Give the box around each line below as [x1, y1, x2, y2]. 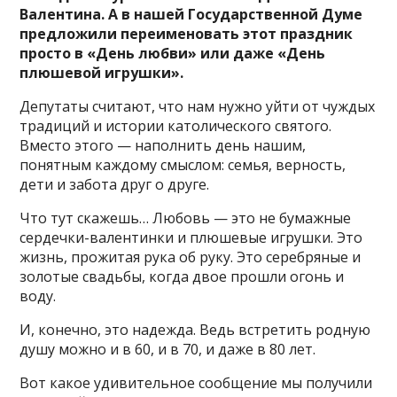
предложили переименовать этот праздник [19, 23, 354, 43]
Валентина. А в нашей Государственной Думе [19, 4, 363, 24]
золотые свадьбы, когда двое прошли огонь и [19, 266, 345, 286]
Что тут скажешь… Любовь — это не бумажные [19, 207, 352, 228]
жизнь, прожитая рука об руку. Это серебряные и [19, 246, 362, 267]
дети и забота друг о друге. [19, 174, 210, 194]
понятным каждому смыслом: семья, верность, [19, 154, 346, 175]
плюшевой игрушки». [19, 62, 184, 82]
